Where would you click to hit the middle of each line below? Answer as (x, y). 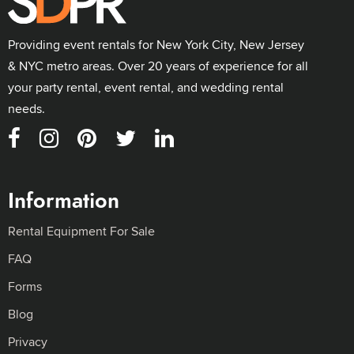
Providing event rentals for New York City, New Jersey (156, 44)
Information (64, 200)
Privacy (28, 341)
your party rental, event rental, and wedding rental (146, 87)
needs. (26, 108)
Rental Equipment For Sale (81, 231)
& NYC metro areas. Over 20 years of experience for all (158, 66)
